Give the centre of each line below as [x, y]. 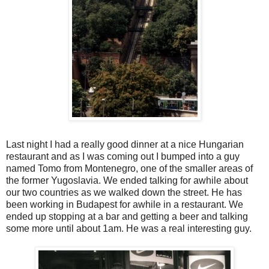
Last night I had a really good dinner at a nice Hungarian [125, 145]
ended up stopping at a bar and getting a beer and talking [127, 217]
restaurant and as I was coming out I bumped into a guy [123, 157]
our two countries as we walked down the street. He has [124, 193]
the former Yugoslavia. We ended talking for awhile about [127, 181]
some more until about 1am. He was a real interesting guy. [129, 229]
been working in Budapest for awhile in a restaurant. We [125, 205]
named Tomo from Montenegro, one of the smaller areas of [129, 169]
